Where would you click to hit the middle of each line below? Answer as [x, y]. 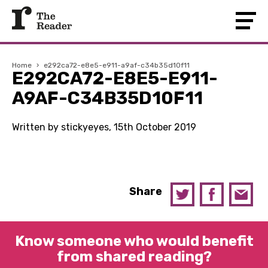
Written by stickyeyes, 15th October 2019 [104, 127]
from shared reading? [134, 257]
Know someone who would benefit [134, 241]
